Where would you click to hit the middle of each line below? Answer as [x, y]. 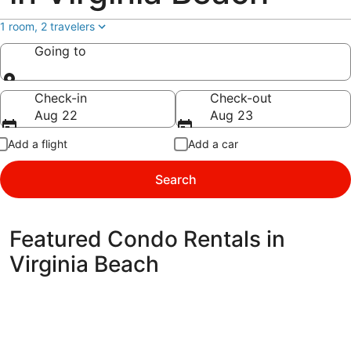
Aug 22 [56, 115]
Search [175, 179]
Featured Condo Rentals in [147, 239]
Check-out [241, 98]
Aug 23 [232, 115]
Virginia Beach [84, 264]
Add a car [213, 144]
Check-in [61, 98]
